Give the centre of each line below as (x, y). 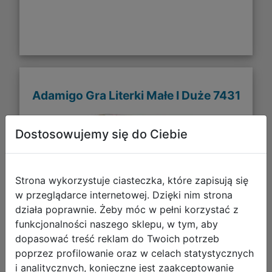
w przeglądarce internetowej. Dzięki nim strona (124, 195)
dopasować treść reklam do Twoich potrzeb (117, 239)
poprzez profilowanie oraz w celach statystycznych (134, 253)
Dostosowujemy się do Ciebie (101, 134)
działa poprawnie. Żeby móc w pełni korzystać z (127, 209)
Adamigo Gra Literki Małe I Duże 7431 (136, 95)
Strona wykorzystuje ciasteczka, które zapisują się (132, 180)
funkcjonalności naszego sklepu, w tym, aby (117, 224)
